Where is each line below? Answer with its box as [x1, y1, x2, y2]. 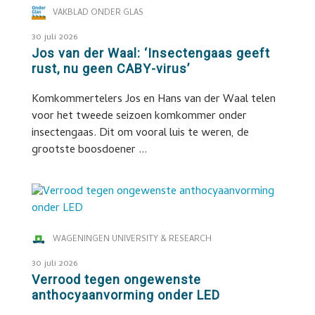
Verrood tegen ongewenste [31, 272, 201, 287]
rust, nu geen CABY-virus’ [31, 61, 190, 76]
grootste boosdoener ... [31, 141, 147, 160]
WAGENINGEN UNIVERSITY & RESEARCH [52, 233, 212, 247]
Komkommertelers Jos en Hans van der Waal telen [31, 91, 276, 109]
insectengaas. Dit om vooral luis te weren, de [31, 124, 249, 143]
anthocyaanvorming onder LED [31, 288, 220, 302]
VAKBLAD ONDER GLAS [52, 6, 143, 20]
